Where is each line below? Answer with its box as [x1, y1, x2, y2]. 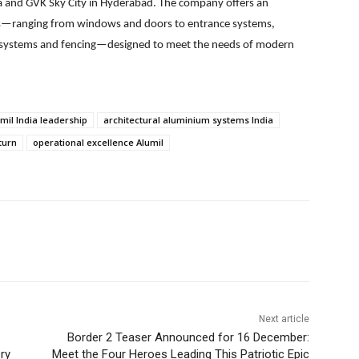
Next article [258, 313, 309, 325]
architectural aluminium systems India [103, 114, 273, 127]
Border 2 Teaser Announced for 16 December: [67, 330, 309, 345]
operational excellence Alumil [33, 136, 163, 149]
